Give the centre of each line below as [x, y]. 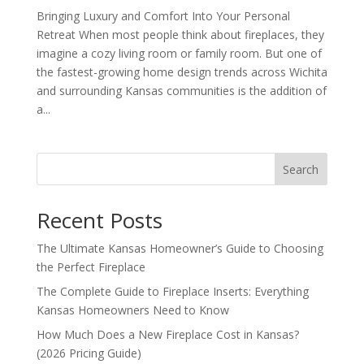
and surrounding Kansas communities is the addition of [181, 91]
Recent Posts [99, 220]
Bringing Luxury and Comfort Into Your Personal [163, 16]
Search [301, 169]
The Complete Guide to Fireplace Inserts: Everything [172, 291]
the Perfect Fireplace [91, 267]
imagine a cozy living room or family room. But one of [179, 53]
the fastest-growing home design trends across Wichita [182, 72]
